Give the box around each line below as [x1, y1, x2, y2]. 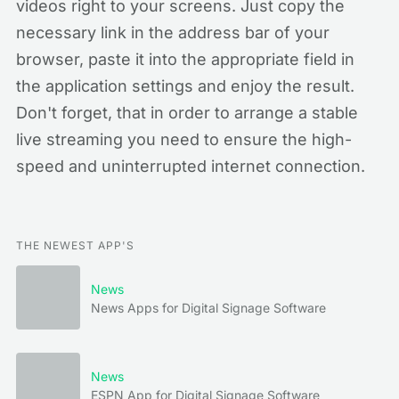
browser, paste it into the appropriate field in [16, 50, 354, 69]
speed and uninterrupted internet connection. [16, 157, 365, 175]
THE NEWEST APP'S [16, 239, 134, 252]
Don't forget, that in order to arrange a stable [16, 103, 358, 122]
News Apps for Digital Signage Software [91, 300, 326, 315]
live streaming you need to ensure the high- [16, 130, 352, 149]
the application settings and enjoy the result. [16, 77, 354, 95]
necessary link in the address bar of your [16, 23, 330, 42]
